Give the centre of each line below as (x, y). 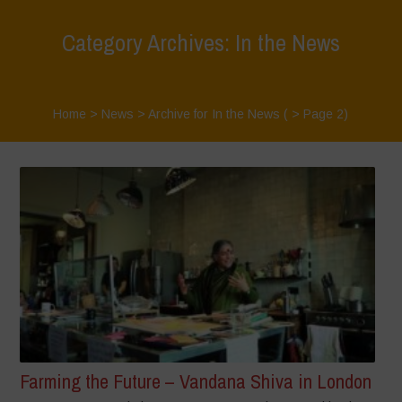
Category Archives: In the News (201, 43)
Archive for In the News (214, 114)
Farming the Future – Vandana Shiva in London (196, 382)
